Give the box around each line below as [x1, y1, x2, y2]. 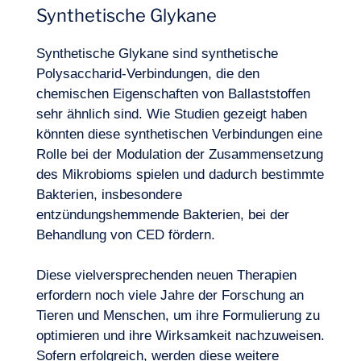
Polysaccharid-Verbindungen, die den [35, 66, 259, 81]
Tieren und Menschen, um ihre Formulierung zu [35, 308, 320, 323]
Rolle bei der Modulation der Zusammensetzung [35, 147, 323, 162]
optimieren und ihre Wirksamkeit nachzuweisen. [35, 328, 325, 343]
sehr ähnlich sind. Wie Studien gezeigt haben [35, 106, 307, 122]
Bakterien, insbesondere [35, 187, 182, 202]
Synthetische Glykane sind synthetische [35, 46, 278, 61]
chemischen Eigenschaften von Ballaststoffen [35, 86, 310, 102]
